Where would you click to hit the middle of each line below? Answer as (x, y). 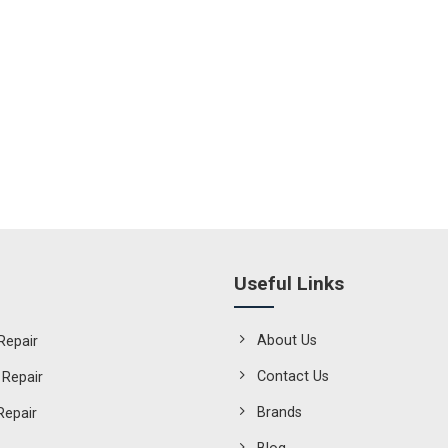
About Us (286, 340)
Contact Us (292, 376)
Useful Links (288, 283)
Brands (279, 412)
